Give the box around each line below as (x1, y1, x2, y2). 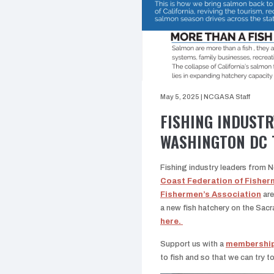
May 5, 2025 (160, 93, 199, 101)
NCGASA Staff (204, 93, 250, 101)
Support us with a (160, 240, 226, 249)
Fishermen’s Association (160, 190, 261, 199)
